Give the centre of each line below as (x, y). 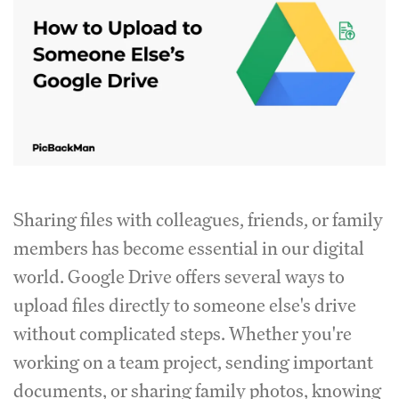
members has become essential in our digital (189, 248)
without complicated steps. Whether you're (183, 333)
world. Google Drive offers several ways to (179, 276)
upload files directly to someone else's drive (185, 305)
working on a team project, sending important (193, 362)
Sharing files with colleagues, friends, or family (198, 219)
